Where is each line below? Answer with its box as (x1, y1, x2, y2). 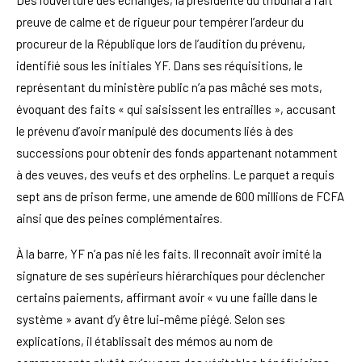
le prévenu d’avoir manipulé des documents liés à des (16, 123, 293, 138)
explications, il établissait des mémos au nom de (16, 333, 273, 348)
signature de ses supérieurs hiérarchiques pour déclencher (16, 267, 325, 283)
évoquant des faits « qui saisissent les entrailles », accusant (16, 101, 336, 116)
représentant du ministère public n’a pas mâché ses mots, (16, 79, 322, 95)
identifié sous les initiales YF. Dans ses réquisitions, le (16, 57, 303, 73)
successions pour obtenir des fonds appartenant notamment (16, 145, 338, 160)
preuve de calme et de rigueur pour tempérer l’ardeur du (16, 14, 304, 29)
